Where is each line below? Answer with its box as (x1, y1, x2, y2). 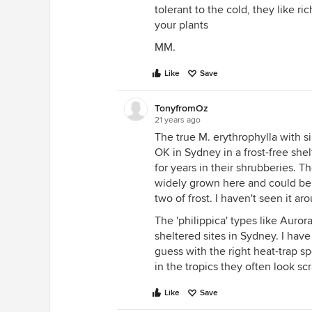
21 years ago (155, 115, 201, 125)
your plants (155, 18, 208, 32)
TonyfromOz (155, 102, 208, 114)
